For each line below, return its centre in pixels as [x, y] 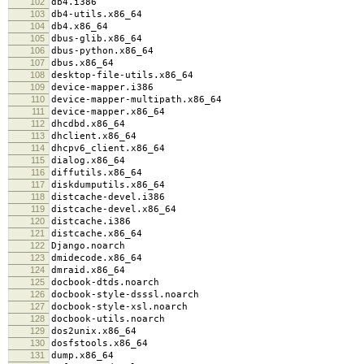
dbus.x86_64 [82, 63]
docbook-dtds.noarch [105, 282]
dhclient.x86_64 [94, 136]
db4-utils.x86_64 [97, 14]
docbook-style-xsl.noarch [119, 306]
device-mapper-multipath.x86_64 [136, 99]
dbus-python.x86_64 [102, 50]
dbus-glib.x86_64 [97, 38]
